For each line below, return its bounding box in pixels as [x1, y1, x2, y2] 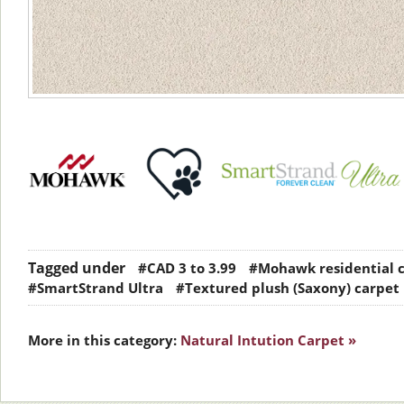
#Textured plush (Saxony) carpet [176, 279, 399, 298]
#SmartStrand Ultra [28, 279, 163, 298]
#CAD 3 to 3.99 [138, 259, 236, 278]
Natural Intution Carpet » [180, 331, 356, 350]
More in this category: [28, 331, 177, 350]
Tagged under [28, 258, 125, 279]
